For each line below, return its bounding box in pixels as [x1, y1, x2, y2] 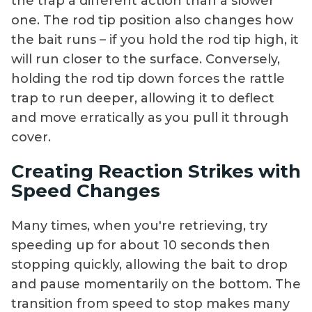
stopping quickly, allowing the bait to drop [11, 256, 288, 272]
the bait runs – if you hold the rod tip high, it [11, 31, 299, 47]
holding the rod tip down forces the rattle [11, 70, 285, 86]
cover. [11, 129, 51, 145]
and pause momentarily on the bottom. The [11, 276, 301, 292]
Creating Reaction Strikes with [11, 160, 301, 183]
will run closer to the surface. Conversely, [11, 51, 280, 67]
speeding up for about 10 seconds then [11, 237, 270, 253]
